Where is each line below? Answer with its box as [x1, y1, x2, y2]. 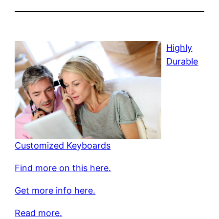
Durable [166, 56, 198, 66]
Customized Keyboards [15, 140, 111, 151]
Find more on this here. [15, 162, 111, 173]
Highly [166, 42, 193, 53]
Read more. [15, 207, 63, 218]
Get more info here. [15, 185, 96, 196]
